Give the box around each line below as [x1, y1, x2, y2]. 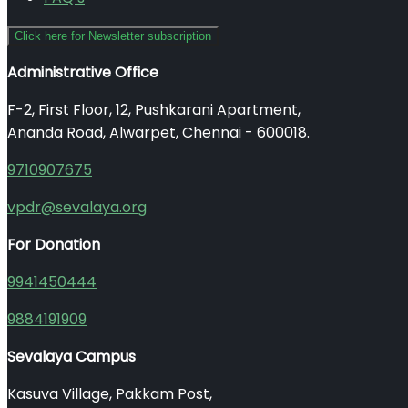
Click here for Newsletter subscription [15, 29, 211, 43]
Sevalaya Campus [7, 346, 136, 367]
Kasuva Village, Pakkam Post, [7, 383, 212, 404]
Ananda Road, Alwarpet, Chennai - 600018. [7, 122, 310, 143]
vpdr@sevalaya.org [7, 197, 147, 218]
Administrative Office [7, 62, 158, 83]
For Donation [7, 234, 100, 255]
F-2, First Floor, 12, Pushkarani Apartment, [7, 99, 301, 120]
